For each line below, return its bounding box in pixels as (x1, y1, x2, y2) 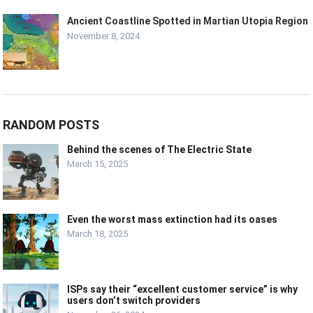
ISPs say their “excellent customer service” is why (67, 284, 298, 296)
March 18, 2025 (67, 228, 129, 240)
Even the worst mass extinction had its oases (67, 214, 278, 226)
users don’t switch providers (67, 295, 201, 307)
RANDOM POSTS (3, 117, 100, 133)
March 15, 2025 (67, 159, 129, 170)
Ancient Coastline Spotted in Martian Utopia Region (67, 15, 309, 27)
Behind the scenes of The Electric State (67, 144, 252, 156)
